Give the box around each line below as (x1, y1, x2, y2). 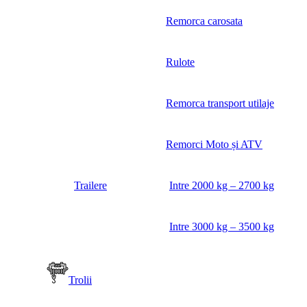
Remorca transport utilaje (166, 97, 274, 110)
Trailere (74, 180, 107, 192)
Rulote (166, 56, 195, 69)
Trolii (69, 274, 92, 286)
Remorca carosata (166, 15, 243, 27)
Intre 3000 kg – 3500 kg (169, 221, 274, 233)
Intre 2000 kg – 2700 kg (169, 180, 274, 192)
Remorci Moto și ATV (166, 138, 262, 151)
